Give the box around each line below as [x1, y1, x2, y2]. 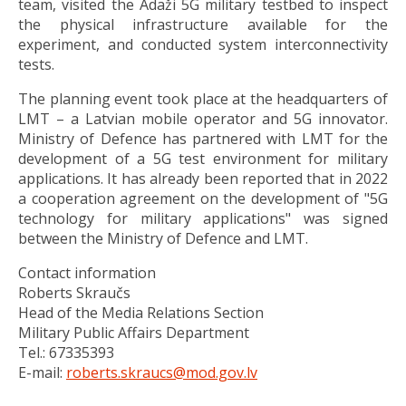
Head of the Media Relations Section [18, 302, 264, 323]
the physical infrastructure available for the [18, 14, 388, 34]
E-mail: [18, 362, 66, 382]
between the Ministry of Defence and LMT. [18, 227, 308, 248]
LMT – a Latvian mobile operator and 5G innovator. [18, 108, 388, 129]
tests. [18, 53, 54, 74]
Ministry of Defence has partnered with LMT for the [18, 128, 388, 149]
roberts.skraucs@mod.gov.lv [66, 362, 257, 382]
